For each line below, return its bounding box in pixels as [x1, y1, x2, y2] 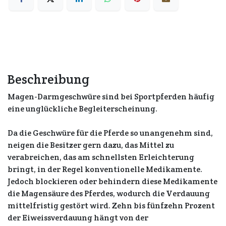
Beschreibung [8, 71, 89, 87]
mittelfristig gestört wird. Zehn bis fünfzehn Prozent [8, 200, 215, 211]
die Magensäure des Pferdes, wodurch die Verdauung [8, 188, 210, 199]
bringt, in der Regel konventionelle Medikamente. [8, 164, 202, 175]
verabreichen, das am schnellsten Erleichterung [8, 152, 194, 162]
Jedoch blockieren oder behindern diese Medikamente [8, 176, 217, 187]
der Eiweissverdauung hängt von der [8, 212, 148, 223]
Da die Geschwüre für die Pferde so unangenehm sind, [8, 128, 213, 138]
